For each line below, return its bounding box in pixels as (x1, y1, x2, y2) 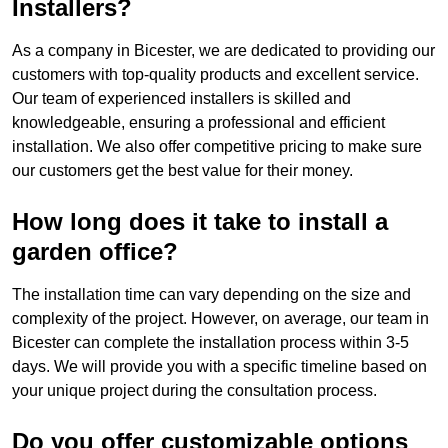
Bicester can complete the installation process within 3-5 (12, 334, 409, 352)
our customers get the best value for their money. (12, 162, 353, 180)
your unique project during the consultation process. (12, 382, 377, 400)
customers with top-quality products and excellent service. (12, 66, 419, 84)
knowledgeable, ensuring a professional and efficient (12, 114, 385, 132)
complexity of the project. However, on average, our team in (12, 310, 429, 328)
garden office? (12, 238, 178, 266)
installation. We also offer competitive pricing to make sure (12, 138, 422, 156)
